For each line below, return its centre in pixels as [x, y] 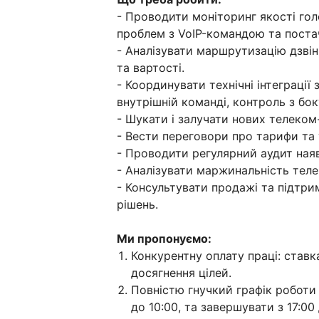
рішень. [137, 205]
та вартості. [151, 68]
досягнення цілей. [181, 273]
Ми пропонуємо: [164, 239]
